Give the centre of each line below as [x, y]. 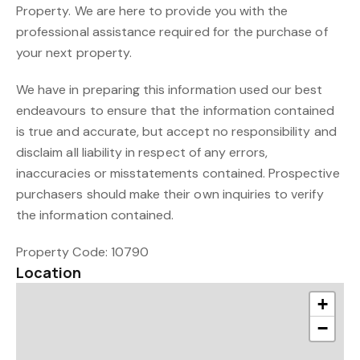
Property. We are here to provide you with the [152, 11]
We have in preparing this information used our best [170, 90]
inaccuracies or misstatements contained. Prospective [178, 173]
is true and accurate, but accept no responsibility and [176, 131]
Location [49, 272]
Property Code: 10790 [82, 252]
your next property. [74, 53]
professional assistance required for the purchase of [172, 32]
